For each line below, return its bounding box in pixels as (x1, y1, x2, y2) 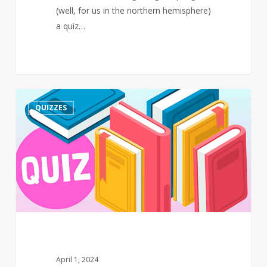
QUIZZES (35, 103, 67, 113)
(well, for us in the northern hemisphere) (55, 5, 211, 17)
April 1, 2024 (55, 254, 98, 265)
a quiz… (55, 20, 85, 32)
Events (15, 152, 41, 164)
